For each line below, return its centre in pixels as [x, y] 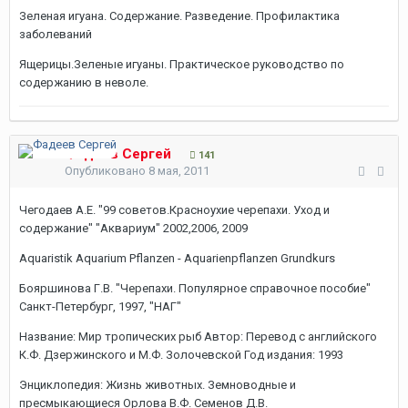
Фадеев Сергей [118, 154]
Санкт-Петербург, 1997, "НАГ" [100, 306]
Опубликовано [107, 171]
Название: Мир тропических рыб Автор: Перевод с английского [198, 337]
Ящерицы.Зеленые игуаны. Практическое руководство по [182, 64]
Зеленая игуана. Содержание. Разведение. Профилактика [179, 16]
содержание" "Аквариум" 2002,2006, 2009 [133, 228]
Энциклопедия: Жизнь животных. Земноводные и [158, 385]
